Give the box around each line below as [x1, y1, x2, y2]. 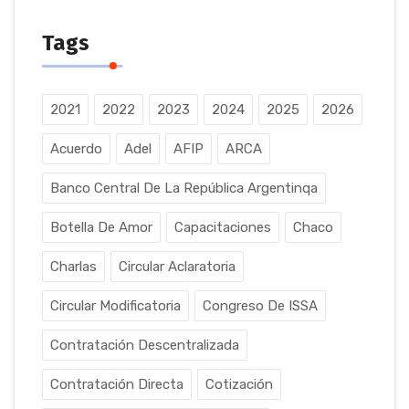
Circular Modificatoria [50, 297, 181, 314]
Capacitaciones [174, 218, 271, 236]
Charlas [50, 257, 97, 275]
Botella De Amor [50, 218, 152, 236]
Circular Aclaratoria [119, 257, 236, 275]
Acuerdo [50, 140, 102, 157]
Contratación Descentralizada [50, 336, 239, 353]
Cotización [205, 375, 273, 393]
